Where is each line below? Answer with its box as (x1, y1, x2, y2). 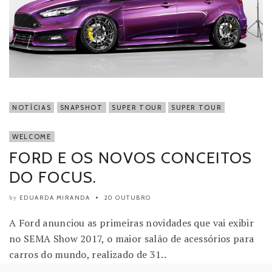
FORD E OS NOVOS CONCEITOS (9, 148, 253, 168)
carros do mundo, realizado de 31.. (9, 247, 166, 261)
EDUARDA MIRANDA (19, 193, 90, 202)
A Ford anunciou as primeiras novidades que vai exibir (9, 216, 254, 229)
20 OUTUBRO (104, 193, 151, 202)
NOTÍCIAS (12, 103, 52, 112)
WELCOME (12, 132, 52, 141)
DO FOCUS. (9, 167, 97, 187)
